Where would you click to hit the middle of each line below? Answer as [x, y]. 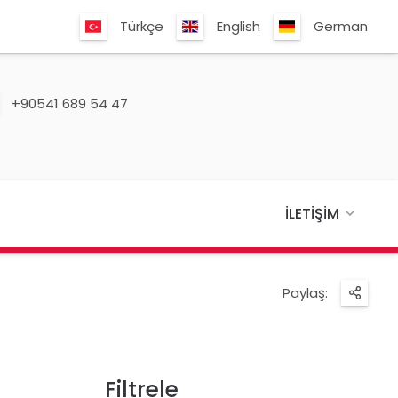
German [341, 26]
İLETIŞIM [312, 213]
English [239, 26]
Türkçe [142, 26]
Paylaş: [306, 293]
